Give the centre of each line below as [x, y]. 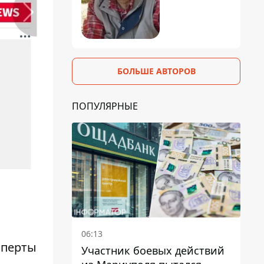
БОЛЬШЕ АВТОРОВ [156, 71]
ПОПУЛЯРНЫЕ [105, 106]
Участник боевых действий [153, 250]
